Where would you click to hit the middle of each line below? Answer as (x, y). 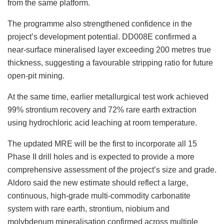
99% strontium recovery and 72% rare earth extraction (102, 109)
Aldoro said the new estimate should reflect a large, (98, 182)
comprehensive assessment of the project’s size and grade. (112, 169)
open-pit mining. (36, 75)
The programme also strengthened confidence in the (100, 23)
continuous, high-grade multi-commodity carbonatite (99, 195)
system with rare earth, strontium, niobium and (88, 208)
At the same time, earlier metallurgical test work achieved (108, 96)
